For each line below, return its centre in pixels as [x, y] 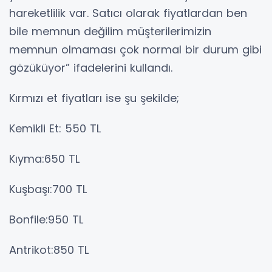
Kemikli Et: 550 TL [55, 129]
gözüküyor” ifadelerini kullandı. [91, 68]
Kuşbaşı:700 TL [48, 189]
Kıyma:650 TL [44, 159]
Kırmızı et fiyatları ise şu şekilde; [94, 98]
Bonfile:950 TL [46, 220]
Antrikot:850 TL [49, 250]
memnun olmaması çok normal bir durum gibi [135, 50]
